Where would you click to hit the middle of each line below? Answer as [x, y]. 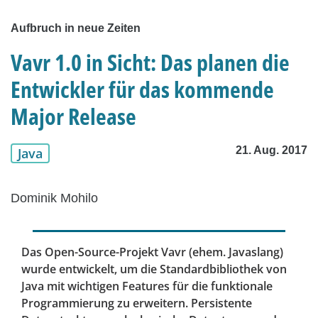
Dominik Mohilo [54, 198]
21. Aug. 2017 [272, 150]
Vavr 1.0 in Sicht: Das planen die [150, 62]
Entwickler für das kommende [142, 89]
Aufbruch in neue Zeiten [76, 28]
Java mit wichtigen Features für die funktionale [147, 286]
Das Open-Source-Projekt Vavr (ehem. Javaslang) [152, 252]
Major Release [73, 116]
